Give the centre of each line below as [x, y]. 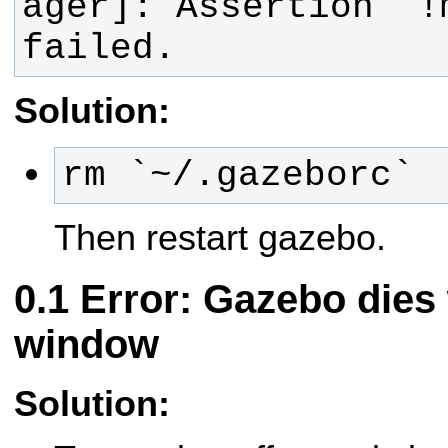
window [86, 343]
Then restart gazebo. [220, 238]
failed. [98, 48]
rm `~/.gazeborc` [237, 175]
